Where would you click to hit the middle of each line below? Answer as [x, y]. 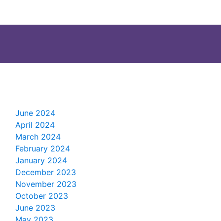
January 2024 [41, 161]
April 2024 [35, 125]
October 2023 [42, 196]
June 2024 [35, 113]
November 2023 [46, 184]
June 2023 [35, 208]
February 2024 [43, 149]
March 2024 [38, 137]
